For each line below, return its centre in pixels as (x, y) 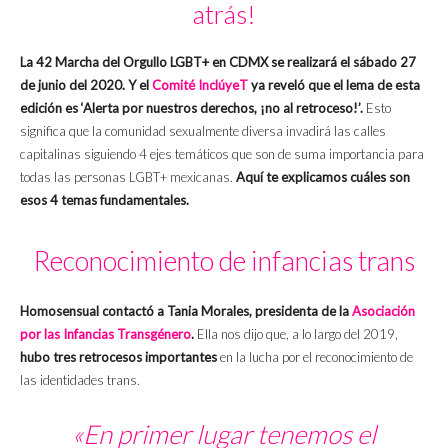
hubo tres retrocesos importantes (118, 357)
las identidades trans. (80, 380)
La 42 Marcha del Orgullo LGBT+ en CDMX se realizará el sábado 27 (218, 62)
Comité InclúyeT (200, 85)
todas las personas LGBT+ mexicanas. (128, 177)
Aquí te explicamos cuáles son (323, 177)
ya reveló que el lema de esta (334, 85)
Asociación (383, 311)
